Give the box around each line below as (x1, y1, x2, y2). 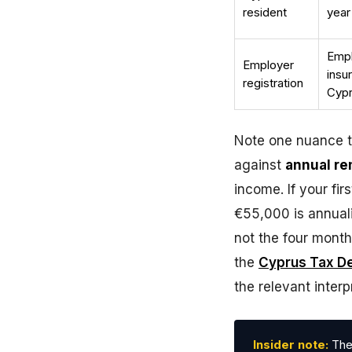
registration (243, 75, 303, 90)
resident (243, 5, 287, 20)
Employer (243, 57, 294, 72)
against (234, 157, 285, 173)
